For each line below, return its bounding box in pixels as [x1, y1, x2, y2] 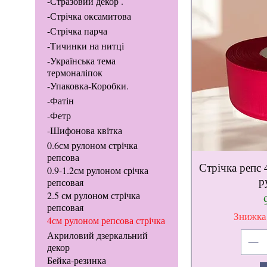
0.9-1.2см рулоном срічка [46, 164, 148, 177]
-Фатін [46, 94, 74, 107]
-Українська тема [46, 54, 116, 67]
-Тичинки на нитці [46, 39, 124, 52]
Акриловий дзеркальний [46, 229, 148, 242]
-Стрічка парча [46, 24, 107, 38]
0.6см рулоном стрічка [46, 139, 138, 152]
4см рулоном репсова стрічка [46, 214, 165, 227]
